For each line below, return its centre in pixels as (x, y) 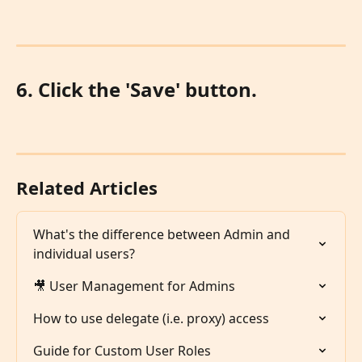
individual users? (84, 254)
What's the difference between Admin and (163, 235)
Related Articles (87, 188)
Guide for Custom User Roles (122, 351)
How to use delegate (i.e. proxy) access (151, 319)
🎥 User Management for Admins (134, 286)
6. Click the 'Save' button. (137, 90)
